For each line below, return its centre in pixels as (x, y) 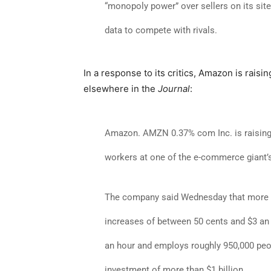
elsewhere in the (121, 89)
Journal (174, 89)
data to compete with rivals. (161, 30)
